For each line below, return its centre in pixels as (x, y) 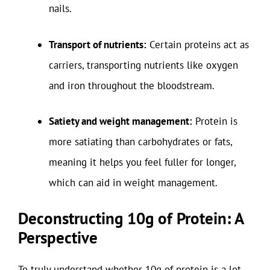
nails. (60, 8)
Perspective (58, 237)
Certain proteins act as (198, 44)
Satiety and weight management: (121, 121)
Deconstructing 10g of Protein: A (131, 218)
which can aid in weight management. (133, 183)
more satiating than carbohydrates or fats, (140, 142)
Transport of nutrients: (98, 44)
